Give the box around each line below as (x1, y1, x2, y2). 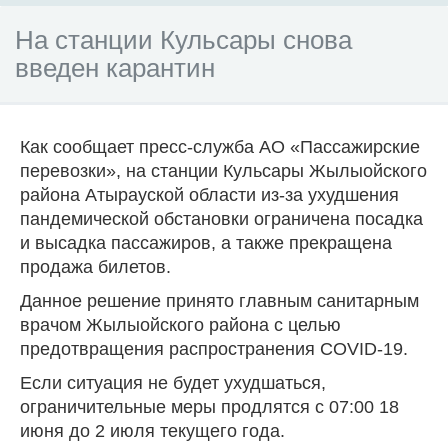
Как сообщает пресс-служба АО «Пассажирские (20, 136, 420, 157)
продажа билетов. (20, 256, 171, 277)
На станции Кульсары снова (15, 24, 352, 55)
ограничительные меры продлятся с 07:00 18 (20, 396, 399, 417)
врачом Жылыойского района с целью (20, 314, 341, 335)
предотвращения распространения (20, 338, 320, 359)
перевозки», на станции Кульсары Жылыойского (20, 160, 427, 181)
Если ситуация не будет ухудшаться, (20, 372, 326, 393)
